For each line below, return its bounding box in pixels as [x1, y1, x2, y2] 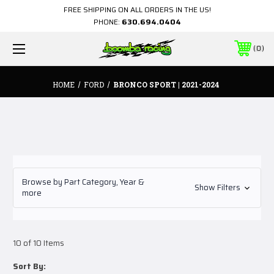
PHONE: [93, 16, 122, 28]
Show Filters [194, 181, 242, 194]
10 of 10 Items [13, 236, 64, 250]
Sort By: [13, 259, 46, 273]
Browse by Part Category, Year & [22, 175, 144, 188]
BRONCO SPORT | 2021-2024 [113, 79, 220, 89]
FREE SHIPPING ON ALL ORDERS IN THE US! [63, 4, 211, 15]
